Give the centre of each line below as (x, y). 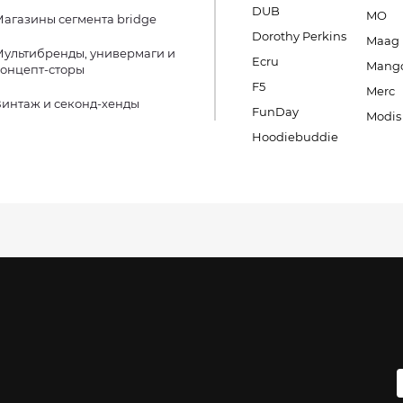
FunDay (275, 112)
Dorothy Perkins (299, 36)
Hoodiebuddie (295, 137)
